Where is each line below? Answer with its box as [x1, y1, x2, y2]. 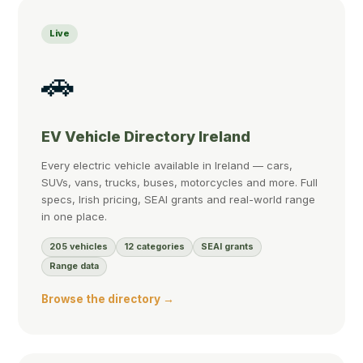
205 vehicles [49, 241, 109, 253]
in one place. [41, 210, 108, 224]
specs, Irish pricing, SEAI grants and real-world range [41, 193, 316, 207]
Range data [49, 261, 100, 272]
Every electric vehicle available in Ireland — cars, [41, 159, 293, 173]
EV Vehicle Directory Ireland [41, 127, 251, 145]
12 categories [124, 241, 186, 253]
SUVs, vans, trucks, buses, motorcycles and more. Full [41, 176, 318, 190]
